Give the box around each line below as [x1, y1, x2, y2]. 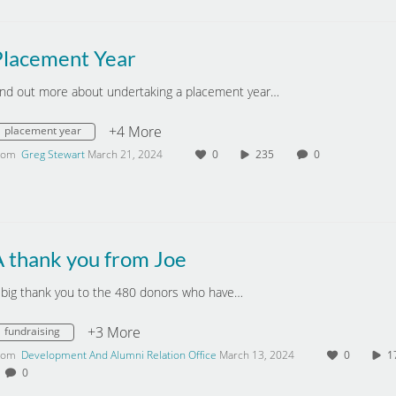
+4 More [109, 122, 162, 141]
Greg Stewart [21, 147, 85, 162]
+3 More [88, 323, 141, 342]
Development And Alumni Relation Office [21, 347, 217, 362]
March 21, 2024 [88, 147, 163, 162]
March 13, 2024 [219, 347, 294, 362]
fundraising [4, 324, 60, 339]
